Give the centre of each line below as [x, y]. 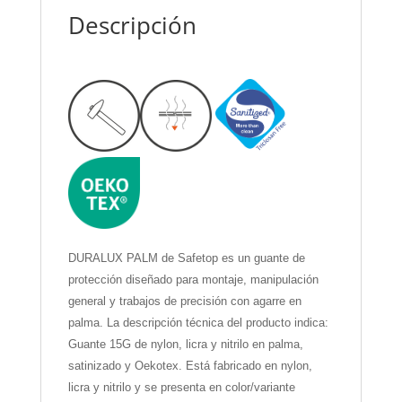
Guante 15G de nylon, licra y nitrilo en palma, [185, 345]
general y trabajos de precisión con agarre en [184, 301]
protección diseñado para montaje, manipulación [193, 280]
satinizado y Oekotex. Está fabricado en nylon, [190, 366]
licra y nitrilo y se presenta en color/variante [181, 388]
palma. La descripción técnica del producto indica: [198, 323]
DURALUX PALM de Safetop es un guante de [186, 258]
